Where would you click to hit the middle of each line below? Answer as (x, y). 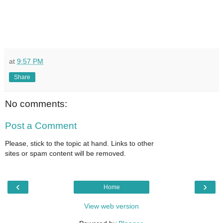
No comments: (36, 104)
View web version (111, 206)
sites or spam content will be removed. (65, 154)
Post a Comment (41, 126)
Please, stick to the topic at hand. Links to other (79, 144)
